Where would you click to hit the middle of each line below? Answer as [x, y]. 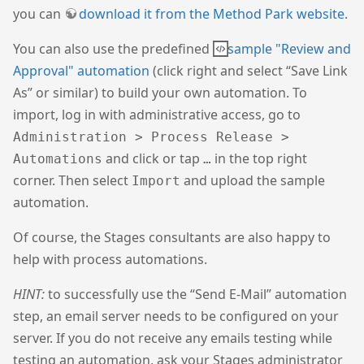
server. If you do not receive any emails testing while [173, 338]
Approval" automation [81, 71]
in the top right [259, 159]
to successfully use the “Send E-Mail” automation [196, 295]
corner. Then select [72, 181]
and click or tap [153, 159]
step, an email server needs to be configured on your [176, 316]
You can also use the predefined [113, 49]
